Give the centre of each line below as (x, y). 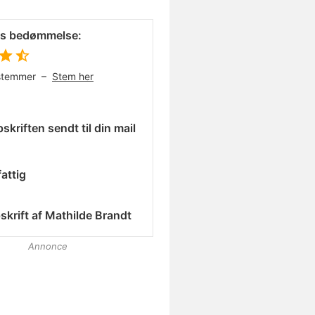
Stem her (73, 76)
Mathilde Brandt (88, 215)
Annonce (48, 246)
